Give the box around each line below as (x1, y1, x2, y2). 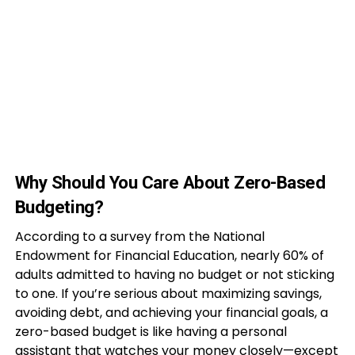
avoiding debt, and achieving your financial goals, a (14, 303, 328, 322)
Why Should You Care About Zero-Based (14, 172, 326, 193)
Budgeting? (14, 197, 104, 217)
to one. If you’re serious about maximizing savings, (14, 284, 322, 303)
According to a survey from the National (14, 227, 265, 246)
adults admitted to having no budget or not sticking (14, 265, 334, 284)
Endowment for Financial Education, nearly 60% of (14, 246, 324, 265)
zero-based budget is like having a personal (14, 323, 287, 341)
